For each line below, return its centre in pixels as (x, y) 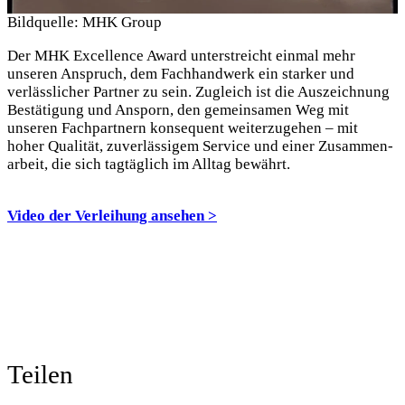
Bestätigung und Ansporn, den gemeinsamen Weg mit (178, 109)
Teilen (40, 374)
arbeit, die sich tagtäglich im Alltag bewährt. (149, 164)
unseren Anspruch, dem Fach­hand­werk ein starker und (181, 73)
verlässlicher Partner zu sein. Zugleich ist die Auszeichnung (198, 91)
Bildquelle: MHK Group (85, 22)
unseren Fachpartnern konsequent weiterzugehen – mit (183, 127)
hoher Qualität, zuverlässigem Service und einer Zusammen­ (200, 146)
